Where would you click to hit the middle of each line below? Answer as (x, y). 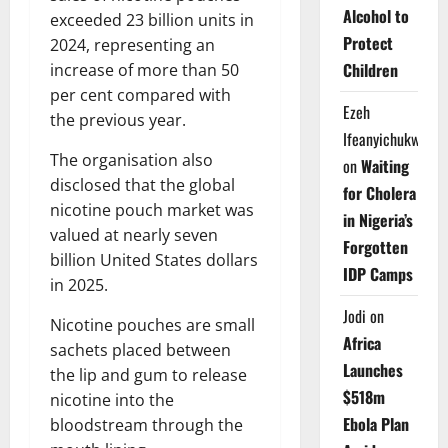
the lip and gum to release (148, 375)
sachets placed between (140, 350)
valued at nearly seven (134, 235)
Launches (372, 370)
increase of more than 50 (144, 70)
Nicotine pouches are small (152, 325)
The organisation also (131, 160)
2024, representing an (132, 45)
